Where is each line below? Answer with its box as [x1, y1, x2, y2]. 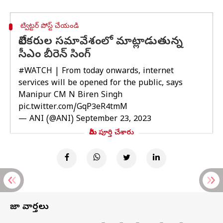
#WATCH [18, 66, 52, 77]
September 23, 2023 [76, 114, 151, 125]
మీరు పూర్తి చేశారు [89, 128, 134, 138]
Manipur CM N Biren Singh [18, 90, 122, 101]
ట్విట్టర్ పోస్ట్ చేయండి [20, 22, 79, 31]
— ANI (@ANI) [18, 114, 76, 125]
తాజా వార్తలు [10, 201, 49, 214]
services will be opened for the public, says [18, 78, 183, 89]
